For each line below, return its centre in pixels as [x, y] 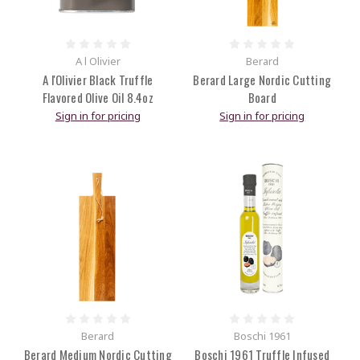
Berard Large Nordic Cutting [262, 80]
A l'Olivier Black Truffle [98, 80]
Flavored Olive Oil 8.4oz [98, 98]
